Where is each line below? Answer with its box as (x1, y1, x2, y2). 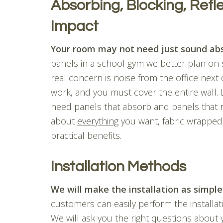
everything (77, 114, 118, 127)
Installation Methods (51, 158, 186, 174)
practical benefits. (51, 129, 121, 141)
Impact (51, 18, 99, 34)
